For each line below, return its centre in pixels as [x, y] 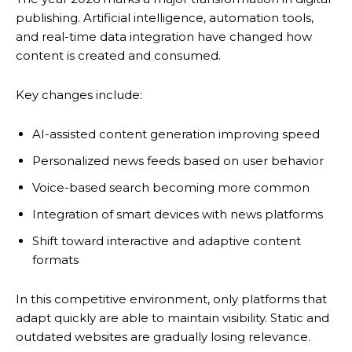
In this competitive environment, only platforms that [171, 299]
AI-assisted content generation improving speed [176, 134]
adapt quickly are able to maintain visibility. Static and [172, 318]
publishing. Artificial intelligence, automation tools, [165, 18]
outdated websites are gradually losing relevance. [163, 337]
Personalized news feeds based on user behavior [178, 161]
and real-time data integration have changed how [164, 37]
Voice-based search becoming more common [171, 188]
